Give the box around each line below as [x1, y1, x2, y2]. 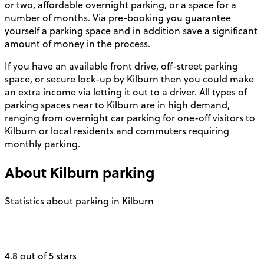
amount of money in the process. [5, 37, 150, 50]
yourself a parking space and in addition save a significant [5, 24, 258, 37]
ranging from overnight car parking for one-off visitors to [5, 111, 255, 124]
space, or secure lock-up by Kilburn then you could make [5, 72, 254, 85]
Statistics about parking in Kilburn [5, 194, 154, 207]
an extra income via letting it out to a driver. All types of [5, 85, 247, 98]
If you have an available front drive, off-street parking [5, 59, 238, 72]
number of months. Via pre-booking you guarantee [5, 11, 231, 24]
